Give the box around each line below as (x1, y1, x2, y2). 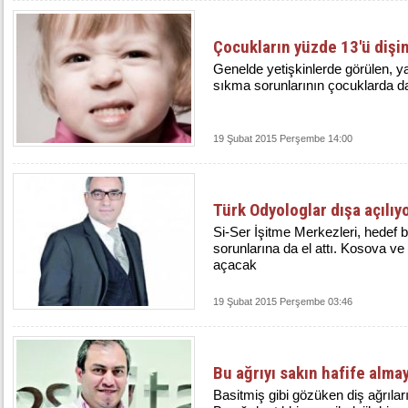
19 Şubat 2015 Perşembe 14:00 (213, 133, 352, 144)
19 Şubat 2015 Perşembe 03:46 (213, 296, 352, 307)
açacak (213, 257, 257, 272)
